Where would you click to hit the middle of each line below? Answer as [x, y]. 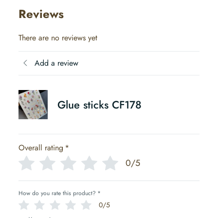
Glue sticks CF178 [100, 104]
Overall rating [41, 147]
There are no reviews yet [58, 37]
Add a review [56, 63]
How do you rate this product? [57, 193]
